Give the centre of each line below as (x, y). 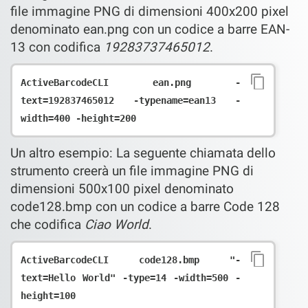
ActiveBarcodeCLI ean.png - (131, 82)
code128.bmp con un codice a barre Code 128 (145, 207)
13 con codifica (57, 47)
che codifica (47, 224)
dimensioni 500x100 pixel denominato (122, 189)
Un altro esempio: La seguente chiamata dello (143, 153)
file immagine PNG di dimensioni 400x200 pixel (150, 11)
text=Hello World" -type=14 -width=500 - (131, 278)
